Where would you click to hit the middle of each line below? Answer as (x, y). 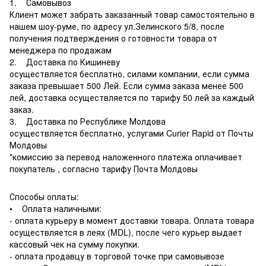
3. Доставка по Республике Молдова (88, 121)
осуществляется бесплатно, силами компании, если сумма (129, 73)
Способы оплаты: (44, 196)
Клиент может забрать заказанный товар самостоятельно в (132, 14)
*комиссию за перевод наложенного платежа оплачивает (126, 156)
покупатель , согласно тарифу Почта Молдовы (104, 168)
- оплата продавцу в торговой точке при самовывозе (117, 256)
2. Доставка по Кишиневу (66, 61)
